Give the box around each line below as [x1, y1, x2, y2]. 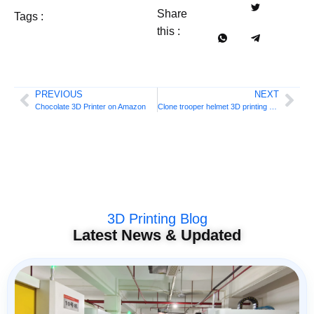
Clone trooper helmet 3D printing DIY [268, 102, 277, 111]
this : [157, 25, 180, 38]
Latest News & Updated [73, 226, 241, 245]
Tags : [14, 10, 43, 22]
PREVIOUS [35, 89, 83, 100]
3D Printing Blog [107, 211, 207, 227]
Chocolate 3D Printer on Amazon [35, 102, 146, 111]
